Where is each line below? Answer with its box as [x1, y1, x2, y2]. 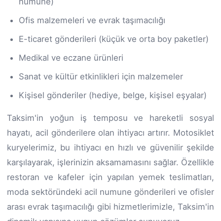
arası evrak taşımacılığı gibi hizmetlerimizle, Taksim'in [7, 201, 214, 212]
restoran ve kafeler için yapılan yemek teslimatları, [7, 172, 214, 182]
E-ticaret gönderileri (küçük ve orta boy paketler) [19, 34, 209, 44]
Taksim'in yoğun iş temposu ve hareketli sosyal [7, 112, 214, 123]
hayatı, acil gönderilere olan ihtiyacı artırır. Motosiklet [7, 127, 214, 138]
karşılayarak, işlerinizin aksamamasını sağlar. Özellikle [7, 157, 214, 167]
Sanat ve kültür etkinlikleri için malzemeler [19, 71, 183, 81]
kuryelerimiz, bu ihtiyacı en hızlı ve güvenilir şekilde [7, 142, 214, 152]
